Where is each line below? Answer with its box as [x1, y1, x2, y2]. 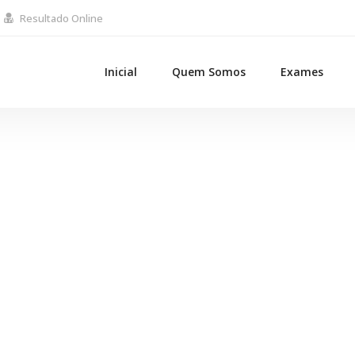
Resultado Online [20, 10, 103, 25]
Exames [281, 64, 323, 79]
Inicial [105, 64, 137, 79]
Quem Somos [172, 64, 246, 79]
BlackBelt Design [50, 204, 305, 248]
